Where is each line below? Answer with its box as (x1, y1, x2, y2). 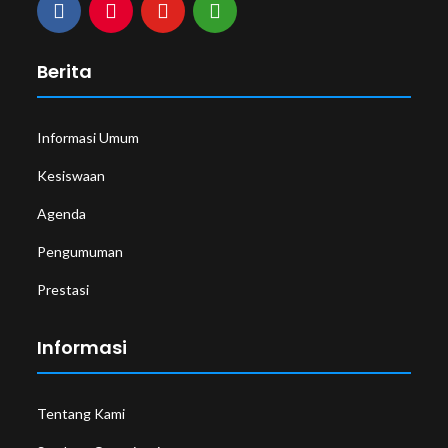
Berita (37, 59, 93, 85)
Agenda (37, 205, 87, 223)
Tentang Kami (37, 405, 126, 423)
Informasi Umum (37, 129, 140, 147)
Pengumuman (37, 243, 124, 261)
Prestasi (37, 281, 90, 299)
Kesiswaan (37, 167, 106, 185)
